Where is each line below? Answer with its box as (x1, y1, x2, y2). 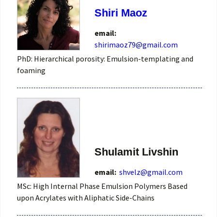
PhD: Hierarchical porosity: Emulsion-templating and (17, 53, 193, 63)
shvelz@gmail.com (119, 167, 183, 177)
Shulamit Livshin (94, 146, 178, 158)
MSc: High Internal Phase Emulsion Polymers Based (17, 181, 187, 191)
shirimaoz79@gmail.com (94, 39, 178, 49)
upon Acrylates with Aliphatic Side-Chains (17, 193, 155, 203)
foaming (17, 65, 46, 75)
